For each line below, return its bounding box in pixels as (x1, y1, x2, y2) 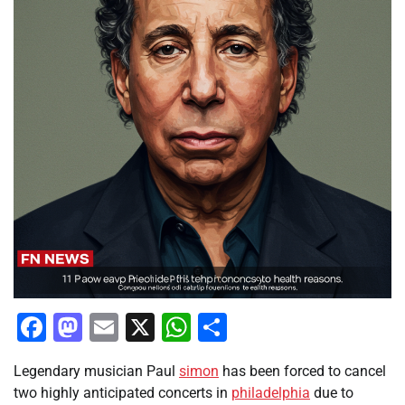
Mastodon (82, 309, 212, 344)
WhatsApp (191, 309, 324, 344)
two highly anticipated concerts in (14, 383, 231, 401)
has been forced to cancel (219, 362, 386, 380)
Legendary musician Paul (14, 362, 179, 380)
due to (310, 383, 353, 401)
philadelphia (231, 383, 310, 401)
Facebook (46, 309, 171, 344)
